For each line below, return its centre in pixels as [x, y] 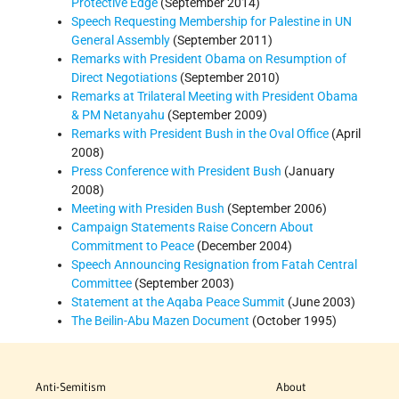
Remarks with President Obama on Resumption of [209, 59]
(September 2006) [276, 209]
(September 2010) [228, 78]
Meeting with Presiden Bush [148, 209]
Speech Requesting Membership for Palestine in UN [212, 22]
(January [308, 171]
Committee [102, 284]
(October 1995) [293, 321]
